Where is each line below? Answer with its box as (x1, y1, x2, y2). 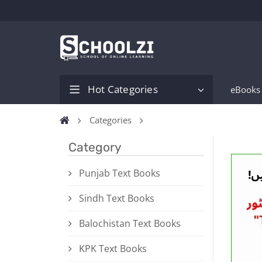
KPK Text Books (79, 242, 147, 256)
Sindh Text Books (79, 192, 154, 205)
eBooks (230, 84, 260, 96)
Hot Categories (88, 82, 158, 96)
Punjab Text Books (79, 167, 160, 180)
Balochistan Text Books (79, 217, 181, 230)
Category (68, 140, 122, 155)
